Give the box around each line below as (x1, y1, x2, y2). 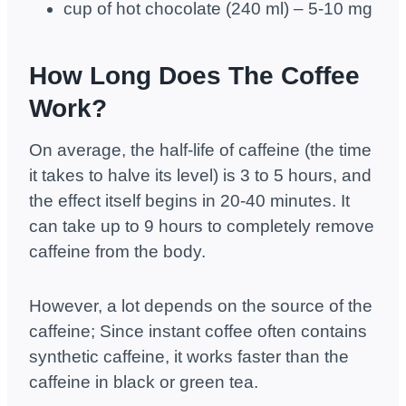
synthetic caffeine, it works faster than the (29, 347, 349, 367)
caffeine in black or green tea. (29, 372, 258, 392)
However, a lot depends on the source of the (29, 296, 372, 316)
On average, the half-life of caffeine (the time (29, 140, 372, 160)
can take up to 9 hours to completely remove (29, 217, 374, 237)
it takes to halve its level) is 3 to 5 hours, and (29, 166, 372, 186)
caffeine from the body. (29, 242, 206, 262)
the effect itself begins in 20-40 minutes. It (29, 191, 350, 211)
